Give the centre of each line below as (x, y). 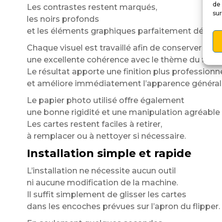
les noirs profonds (63, 19)
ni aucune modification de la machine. (102, 183)
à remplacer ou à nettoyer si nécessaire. (106, 136)
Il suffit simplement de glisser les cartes (106, 194)
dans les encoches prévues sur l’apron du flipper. (123, 206)
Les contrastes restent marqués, (92, 7)
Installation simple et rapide (109, 153)
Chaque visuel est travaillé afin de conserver (114, 48)
